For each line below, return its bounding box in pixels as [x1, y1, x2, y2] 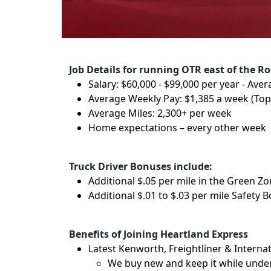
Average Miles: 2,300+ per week [88, 106, 232, 120]
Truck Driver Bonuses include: [69, 160, 212, 173]
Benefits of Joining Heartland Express [69, 227, 248, 241]
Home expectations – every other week [88, 121, 266, 134]
